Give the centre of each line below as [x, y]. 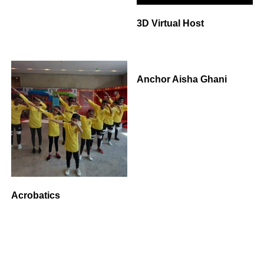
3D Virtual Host [171, 23]
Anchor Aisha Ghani [182, 80]
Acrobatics [35, 196]
